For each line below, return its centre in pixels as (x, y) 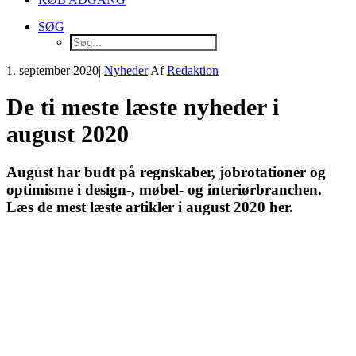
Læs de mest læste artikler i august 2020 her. (150, 207)
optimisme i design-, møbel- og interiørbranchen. (164, 190)
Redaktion (193, 70)
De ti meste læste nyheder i (143, 107)
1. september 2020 (52, 70)
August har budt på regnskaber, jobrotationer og (166, 172)
